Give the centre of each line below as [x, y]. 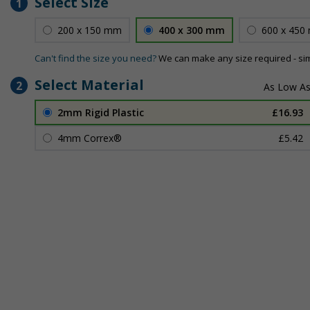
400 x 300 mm [192, 30]
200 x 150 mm [90, 30]
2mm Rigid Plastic [101, 112]
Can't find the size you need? [95, 58]
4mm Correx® [90, 138]
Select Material [89, 85]
